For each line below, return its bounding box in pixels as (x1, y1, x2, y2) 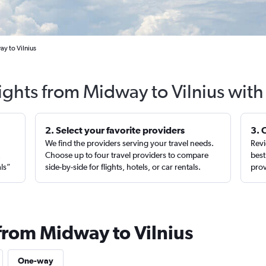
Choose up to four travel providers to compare (45, 150, 209, 160)
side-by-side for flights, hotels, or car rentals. (45, 162, 201, 172)
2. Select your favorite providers (45, 125, 185, 135)
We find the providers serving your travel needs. (45, 138, 214, 148)
